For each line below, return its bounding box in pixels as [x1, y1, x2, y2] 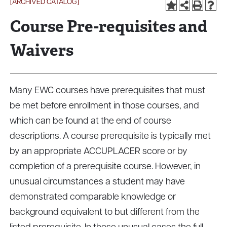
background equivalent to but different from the [10, 208, 200, 217]
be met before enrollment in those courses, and [10, 101, 199, 111]
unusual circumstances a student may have [10, 177, 185, 187]
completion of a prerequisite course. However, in [10, 162, 201, 172]
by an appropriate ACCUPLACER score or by [10, 147, 187, 157]
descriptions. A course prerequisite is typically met [10, 132, 211, 141]
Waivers [10, 40, 73, 60]
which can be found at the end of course [10, 117, 171, 126]
